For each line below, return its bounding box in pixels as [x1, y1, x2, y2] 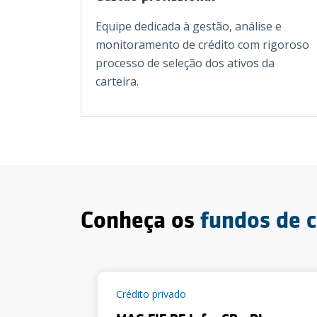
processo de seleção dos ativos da [96, 55, 275, 71]
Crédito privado [116, 287, 186, 301]
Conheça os [81, 207, 200, 234]
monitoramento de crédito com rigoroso [96, 37, 309, 52]
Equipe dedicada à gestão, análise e [96, 18, 282, 34]
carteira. [96, 74, 139, 89]
